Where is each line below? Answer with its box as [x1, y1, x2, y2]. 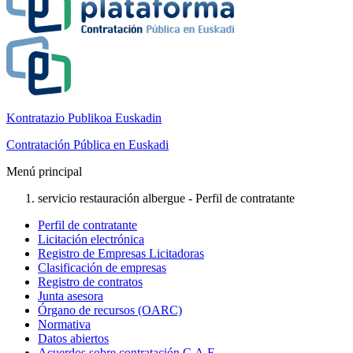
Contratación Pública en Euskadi [6, 138, 169, 151]
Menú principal [6, 165, 82, 178]
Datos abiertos [38, 332, 109, 345]
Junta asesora [38, 289, 103, 303]
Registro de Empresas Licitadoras [38, 247, 204, 260]
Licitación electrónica [38, 232, 144, 246]
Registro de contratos [38, 275, 143, 288]
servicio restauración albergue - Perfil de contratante [38, 191, 295, 205]
